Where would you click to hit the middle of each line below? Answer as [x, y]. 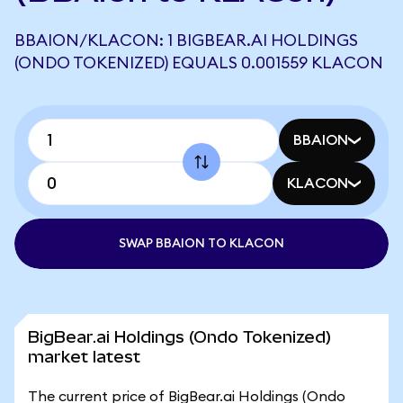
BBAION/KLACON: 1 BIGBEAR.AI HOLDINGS [186, 40]
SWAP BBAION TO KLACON [201, 244]
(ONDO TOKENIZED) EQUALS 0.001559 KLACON [199, 63]
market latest [84, 357]
